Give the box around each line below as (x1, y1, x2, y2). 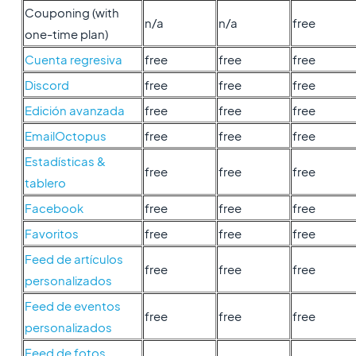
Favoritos (24, 226, 79, 241)
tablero (24, 175, 66, 190)
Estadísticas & (24, 153, 106, 168)
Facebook (24, 200, 83, 215)
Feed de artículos (24, 251, 123, 266)
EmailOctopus (24, 128, 106, 143)
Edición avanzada (24, 103, 125, 118)
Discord (24, 77, 69, 92)
